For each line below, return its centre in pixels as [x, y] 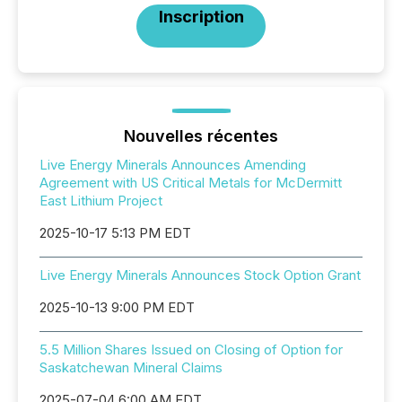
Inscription [201, 17]
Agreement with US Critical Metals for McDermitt [191, 183]
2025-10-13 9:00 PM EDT [117, 307]
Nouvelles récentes [201, 136]
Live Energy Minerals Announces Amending [173, 165]
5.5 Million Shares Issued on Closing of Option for [191, 350]
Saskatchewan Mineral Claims [131, 367]
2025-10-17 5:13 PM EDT [115, 233]
